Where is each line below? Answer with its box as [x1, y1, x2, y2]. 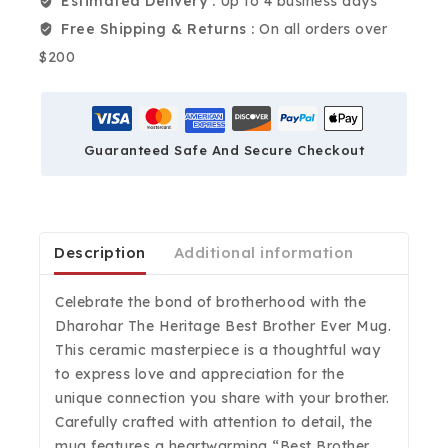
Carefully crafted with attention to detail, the [55, 413, 373, 431]
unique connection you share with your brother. [55, 389, 389, 407]
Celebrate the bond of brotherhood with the [55, 293, 366, 311]
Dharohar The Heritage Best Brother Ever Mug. [55, 317, 391, 335]
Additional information [173, 242, 354, 262]
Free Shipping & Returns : [61, 20, 259, 38]
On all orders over [259, 20, 387, 38]
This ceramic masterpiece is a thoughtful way [55, 341, 380, 359]
